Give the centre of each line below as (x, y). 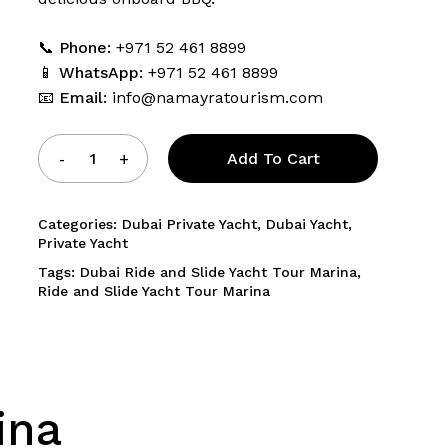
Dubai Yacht (307, 224)
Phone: (85, 47)
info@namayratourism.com (217, 97)
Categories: (80, 224)
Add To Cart (273, 158)
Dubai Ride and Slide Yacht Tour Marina (218, 272)
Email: (83, 97)
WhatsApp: (101, 72)
